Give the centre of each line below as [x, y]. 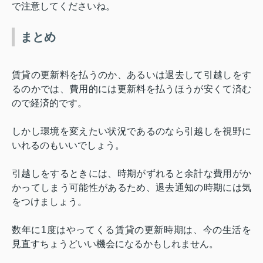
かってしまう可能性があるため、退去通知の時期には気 [131, 187]
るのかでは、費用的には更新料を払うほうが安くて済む [131, 89]
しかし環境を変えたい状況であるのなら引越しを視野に [131, 131]
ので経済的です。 [49, 103]
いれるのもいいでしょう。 [68, 145]
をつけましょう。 [49, 201]
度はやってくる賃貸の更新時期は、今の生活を [149, 230]
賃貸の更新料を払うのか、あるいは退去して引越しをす [131, 75]
